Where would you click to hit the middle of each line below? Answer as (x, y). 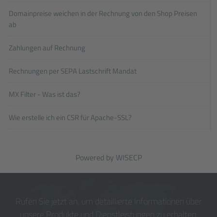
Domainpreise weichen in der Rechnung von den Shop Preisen (103, 14)
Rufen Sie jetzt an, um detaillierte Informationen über (108, 201)
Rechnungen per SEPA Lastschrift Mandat (73, 71)
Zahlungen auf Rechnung (47, 48)
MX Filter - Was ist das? (45, 94)
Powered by (95, 158)
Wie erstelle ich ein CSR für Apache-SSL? (70, 118)
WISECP (129, 158)
